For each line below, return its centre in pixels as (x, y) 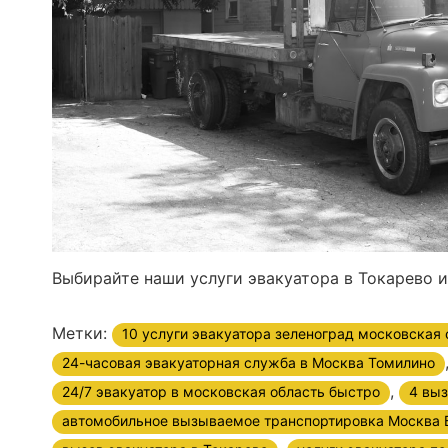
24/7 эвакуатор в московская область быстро (221, 391)
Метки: (82, 332)
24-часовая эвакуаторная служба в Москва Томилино (248, 362)
